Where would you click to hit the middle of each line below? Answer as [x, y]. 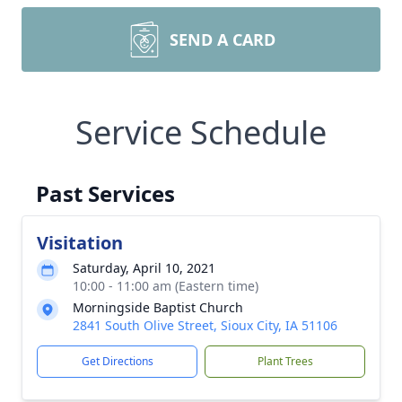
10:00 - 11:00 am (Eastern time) [166, 286]
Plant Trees [285, 361]
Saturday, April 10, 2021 [144, 268]
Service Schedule [201, 132]
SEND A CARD [223, 39]
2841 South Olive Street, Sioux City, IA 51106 [205, 325]
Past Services [105, 193]
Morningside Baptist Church [158, 307]
